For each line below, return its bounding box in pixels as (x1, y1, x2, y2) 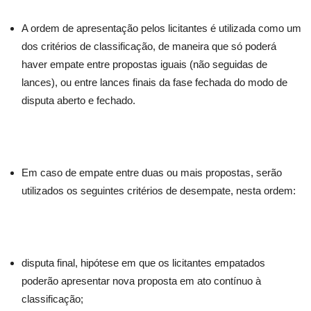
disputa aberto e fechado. (22, 94, 135, 106)
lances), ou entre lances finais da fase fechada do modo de (22, 76, 287, 88)
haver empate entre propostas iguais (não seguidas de (22, 58, 267, 70)
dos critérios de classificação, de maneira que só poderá (22, 40, 276, 52)
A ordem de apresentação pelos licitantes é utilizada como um (22, 22, 301, 34)
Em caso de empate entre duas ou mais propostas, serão (22, 167, 282, 178)
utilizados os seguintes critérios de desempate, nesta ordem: (22, 185, 296, 196)
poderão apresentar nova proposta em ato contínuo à (22, 275, 261, 287)
